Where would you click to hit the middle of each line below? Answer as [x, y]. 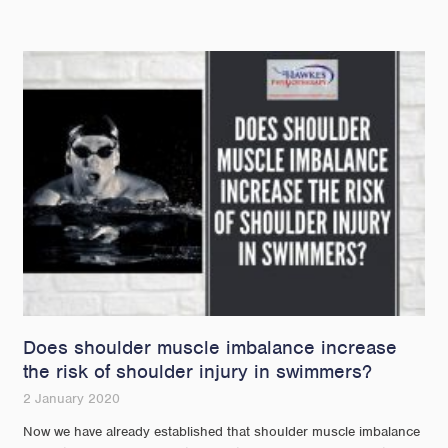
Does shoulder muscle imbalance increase [210, 348]
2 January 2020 [72, 399]
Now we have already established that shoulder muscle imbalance [222, 432]
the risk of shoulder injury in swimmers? [198, 372]
